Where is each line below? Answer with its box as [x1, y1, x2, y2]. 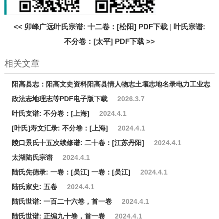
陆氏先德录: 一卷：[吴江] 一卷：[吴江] [11, 168, 131, 176]
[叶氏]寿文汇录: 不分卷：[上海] [11, 124, 108, 132]
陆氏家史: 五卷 [11, 183, 57, 191]
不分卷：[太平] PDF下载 [64, 37, 144, 46]
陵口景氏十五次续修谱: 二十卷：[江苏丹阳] [11, 139, 144, 147]
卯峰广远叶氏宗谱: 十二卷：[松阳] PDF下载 [24, 22, 168, 31]
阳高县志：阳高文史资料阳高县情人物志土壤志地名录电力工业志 [11, 80, 210, 88]
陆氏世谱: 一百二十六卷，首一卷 [11, 197, 112, 206]
